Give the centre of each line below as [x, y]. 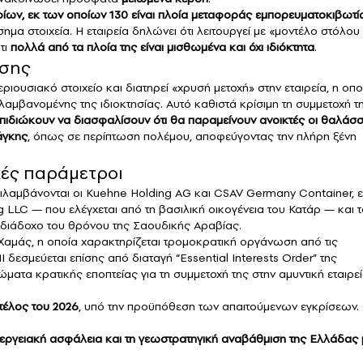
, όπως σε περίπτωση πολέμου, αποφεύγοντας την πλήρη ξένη [192, 137]
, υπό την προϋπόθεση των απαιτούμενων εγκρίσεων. [219, 307]
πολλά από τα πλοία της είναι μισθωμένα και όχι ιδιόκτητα [162, 47]
